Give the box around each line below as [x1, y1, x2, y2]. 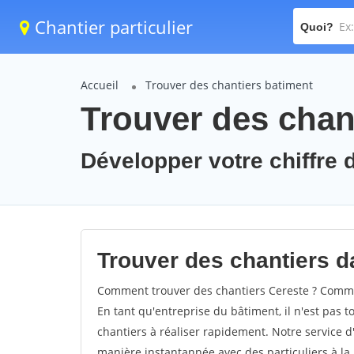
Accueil [81, 77, 119, 92]
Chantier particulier [30, 15, 193, 39]
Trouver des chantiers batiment [145, 77, 313, 92]
